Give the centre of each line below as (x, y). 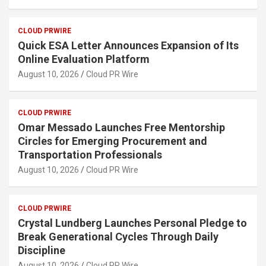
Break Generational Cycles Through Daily (118, 237)
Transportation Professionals (90, 155)
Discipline (42, 251)
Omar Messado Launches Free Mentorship (121, 128)
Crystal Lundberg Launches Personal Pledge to (132, 223)
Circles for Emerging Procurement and (113, 141)
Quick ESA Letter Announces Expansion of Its (128, 46)
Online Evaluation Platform (84, 59)
